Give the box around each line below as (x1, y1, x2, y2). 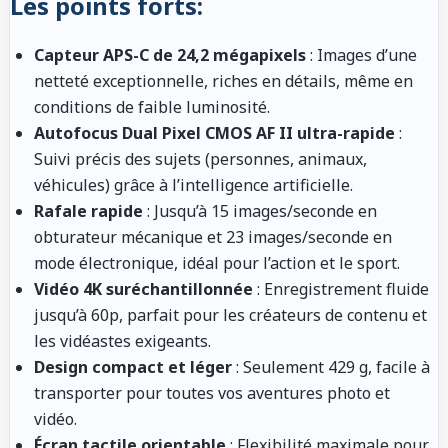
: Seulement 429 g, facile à (232, 355, 430, 378)
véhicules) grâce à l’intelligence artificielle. (34, 173, 353, 196)
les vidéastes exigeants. (34, 329, 211, 352)
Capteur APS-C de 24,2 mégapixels (34, 43, 306, 66)
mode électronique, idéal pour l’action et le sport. (34, 251, 400, 274)
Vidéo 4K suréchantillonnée (34, 277, 253, 300)
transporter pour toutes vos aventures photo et (34, 381, 390, 404)
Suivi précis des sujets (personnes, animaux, (34, 147, 367, 170)
